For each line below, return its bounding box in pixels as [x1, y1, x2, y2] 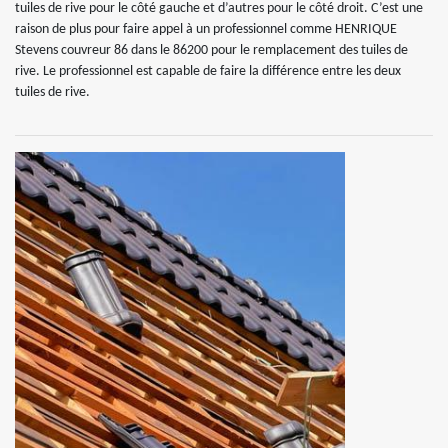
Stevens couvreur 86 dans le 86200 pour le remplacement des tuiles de [15, 43, 408, 58]
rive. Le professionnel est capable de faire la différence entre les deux [15, 64, 401, 79]
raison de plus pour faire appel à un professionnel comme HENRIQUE [15, 22, 397, 37]
